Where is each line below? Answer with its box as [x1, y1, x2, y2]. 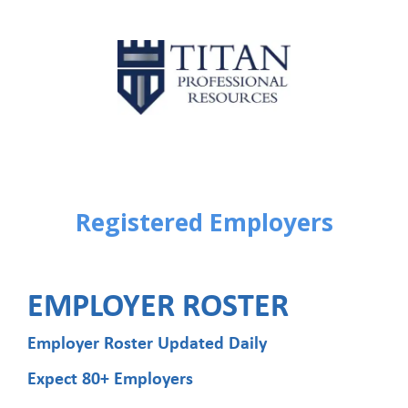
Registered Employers [75, 206, 333, 240]
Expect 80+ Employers [27, 370, 193, 389]
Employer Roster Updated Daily [27, 335, 267, 354]
